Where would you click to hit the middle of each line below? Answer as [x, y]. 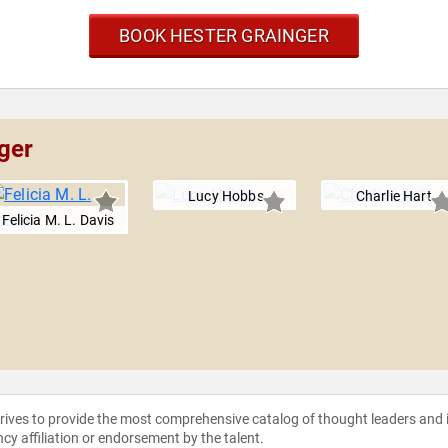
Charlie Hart [393, 196]
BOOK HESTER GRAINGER [224, 36]
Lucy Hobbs [226, 196]
